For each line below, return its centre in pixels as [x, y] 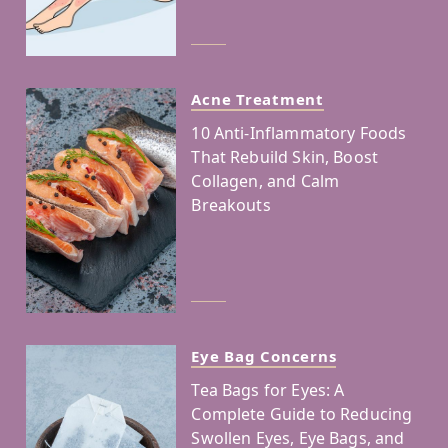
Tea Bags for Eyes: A [268, 389]
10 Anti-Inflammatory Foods [299, 132]
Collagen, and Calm [265, 180]
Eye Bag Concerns [264, 355]
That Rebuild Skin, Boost [285, 156]
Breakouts [231, 204]
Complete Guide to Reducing [302, 413]
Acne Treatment [257, 98]
